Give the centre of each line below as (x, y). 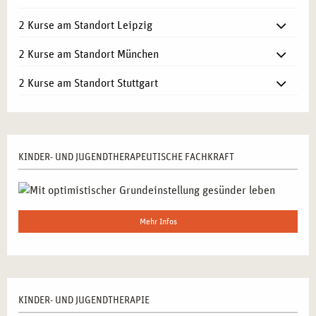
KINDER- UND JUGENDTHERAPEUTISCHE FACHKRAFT (126, 158)
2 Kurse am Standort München (89, 55)
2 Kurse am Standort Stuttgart (88, 84)
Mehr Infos (158, 222)
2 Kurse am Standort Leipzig (85, 26)
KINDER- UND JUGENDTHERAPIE (84, 301)
